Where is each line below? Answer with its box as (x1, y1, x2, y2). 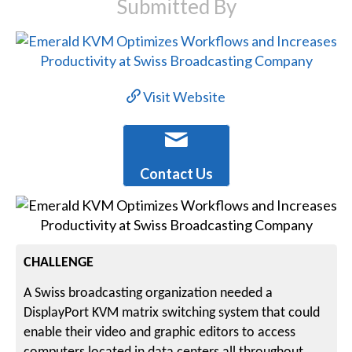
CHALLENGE (24, 255, 94, 270)
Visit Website (141, 88, 226, 106)
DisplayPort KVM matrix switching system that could (24, 305, 321, 321)
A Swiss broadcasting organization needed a (24, 285, 273, 301)
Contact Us (139, 165, 213, 183)
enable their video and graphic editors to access (24, 324, 296, 340)
